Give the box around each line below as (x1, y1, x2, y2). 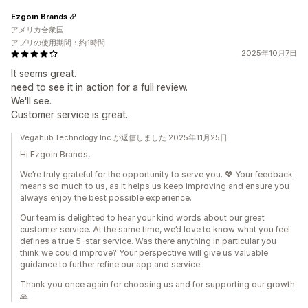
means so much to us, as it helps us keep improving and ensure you (20, 181, 289, 191)
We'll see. (11, 95, 52, 107)
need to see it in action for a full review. (11, 81, 188, 93)
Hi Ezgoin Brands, (20, 149, 90, 159)
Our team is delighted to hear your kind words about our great (20, 212, 265, 223)
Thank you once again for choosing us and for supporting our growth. (20, 279, 297, 289)
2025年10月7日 (241, 48, 297, 58)
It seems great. (11, 67, 76, 79)
